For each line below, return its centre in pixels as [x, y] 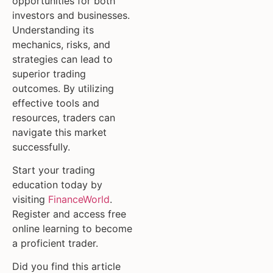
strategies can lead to [62, 59]
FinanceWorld [79, 199]
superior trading [49, 73]
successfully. [41, 147]
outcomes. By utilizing [63, 88]
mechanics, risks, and [61, 44]
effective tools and [56, 103]
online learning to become [72, 228]
